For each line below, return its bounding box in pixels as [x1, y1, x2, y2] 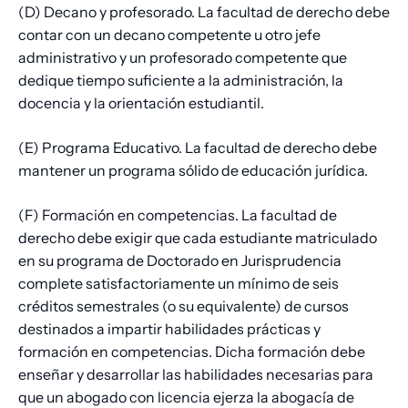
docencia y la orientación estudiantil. [18, 94, 264, 113]
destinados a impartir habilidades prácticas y [18, 320, 321, 339]
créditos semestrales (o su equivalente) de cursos [18, 297, 349, 316]
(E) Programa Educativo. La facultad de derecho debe [18, 138, 377, 158]
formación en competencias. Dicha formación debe [18, 342, 365, 362]
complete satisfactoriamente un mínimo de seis [18, 274, 339, 293]
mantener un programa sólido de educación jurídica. [18, 161, 368, 180]
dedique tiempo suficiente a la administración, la [18, 71, 343, 90]
